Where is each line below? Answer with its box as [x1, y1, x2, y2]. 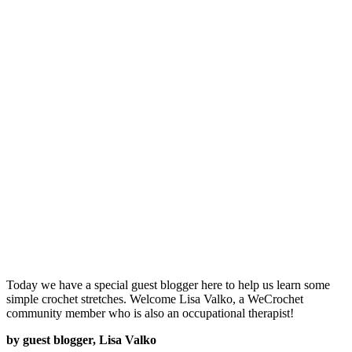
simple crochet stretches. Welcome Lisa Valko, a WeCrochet [6, 291, 303, 306]
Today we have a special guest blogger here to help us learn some [6, 277, 330, 291]
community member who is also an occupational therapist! [6, 306, 294, 320]
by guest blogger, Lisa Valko [6, 332, 156, 346]
